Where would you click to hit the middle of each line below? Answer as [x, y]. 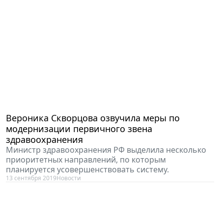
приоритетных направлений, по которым [86, 159]
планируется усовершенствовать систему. [87, 169]
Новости [69, 178]
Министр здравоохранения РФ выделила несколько [106, 150]
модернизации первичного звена [79, 128]
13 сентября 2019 [31, 178]
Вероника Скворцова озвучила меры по [93, 118]
